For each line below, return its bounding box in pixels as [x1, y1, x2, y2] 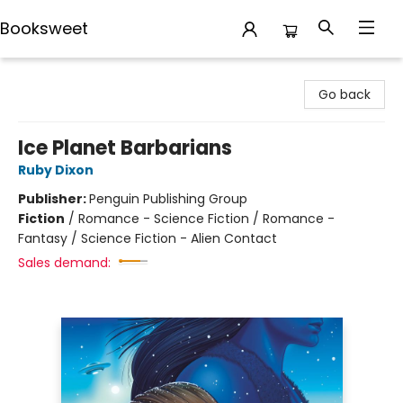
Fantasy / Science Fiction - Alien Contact [18, 229, 277, 247]
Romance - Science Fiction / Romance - [78, 210, 335, 228]
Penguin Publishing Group [89, 190, 247, 208]
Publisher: [18, 190, 89, 208]
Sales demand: [18, 254, 111, 272]
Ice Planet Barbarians [18, 134, 232, 162]
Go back [318, 85, 371, 103]
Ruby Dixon [18, 161, 94, 179]
